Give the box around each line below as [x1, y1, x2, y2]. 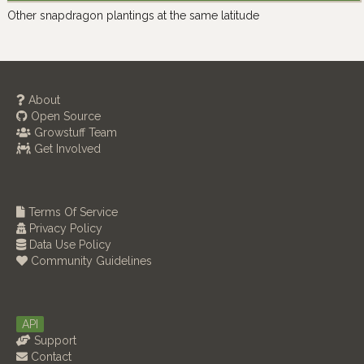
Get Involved [31, 142, 101, 156]
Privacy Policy [26, 222, 102, 236]
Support [31, 334, 76, 348]
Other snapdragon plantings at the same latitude [7, 9, 259, 23]
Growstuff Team [31, 126, 117, 140]
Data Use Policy [26, 238, 111, 252]
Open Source [28, 110, 101, 123]
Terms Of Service [25, 206, 118, 219]
